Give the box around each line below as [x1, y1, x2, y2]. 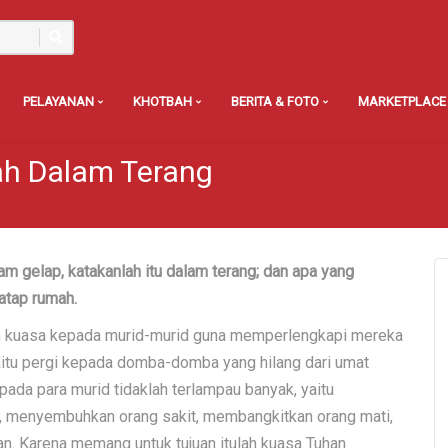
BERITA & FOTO [231, 94, 322, 109]
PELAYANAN [23, 94, 97, 109]
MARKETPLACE [358, 94, 446, 109]
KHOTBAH [133, 94, 195, 109]
